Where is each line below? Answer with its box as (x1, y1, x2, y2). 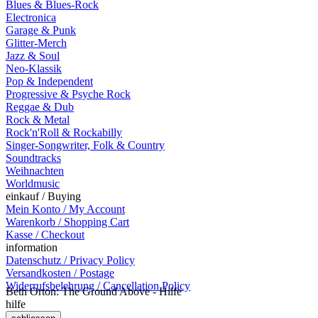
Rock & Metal (6, 114, 70, 126)
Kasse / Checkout (6, 229, 84, 241)
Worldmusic (6, 177, 60, 190)
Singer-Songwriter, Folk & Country (6, 139, 165, 151)
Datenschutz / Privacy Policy (6, 254, 135, 266)
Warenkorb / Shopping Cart (6, 216, 129, 228)
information (6, 241, 57, 253)
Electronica (6, 11, 56, 23)
